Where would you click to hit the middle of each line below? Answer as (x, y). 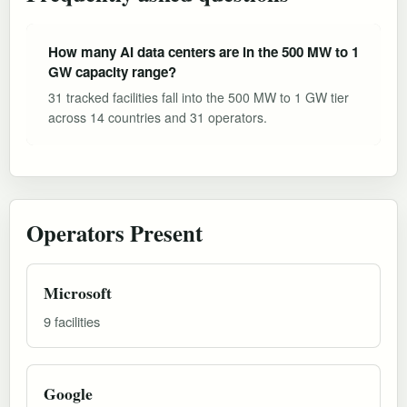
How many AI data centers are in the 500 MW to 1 (203, 51)
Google (68, 393)
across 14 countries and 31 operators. (158, 117)
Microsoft (78, 292)
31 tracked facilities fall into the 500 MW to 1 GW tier (199, 97)
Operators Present (114, 232)
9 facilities (72, 321)
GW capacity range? (112, 71)
